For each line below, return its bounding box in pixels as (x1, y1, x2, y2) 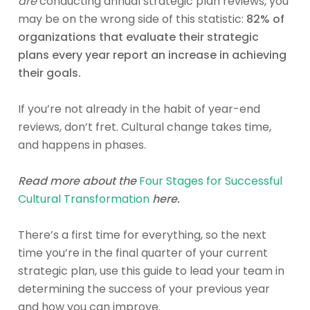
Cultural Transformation (18, 190, 149, 207)
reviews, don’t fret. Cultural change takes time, (18, 118, 271, 135)
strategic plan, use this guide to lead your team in (18, 262, 284, 279)
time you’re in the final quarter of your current (18, 244, 268, 261)
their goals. (18, 64, 84, 81)
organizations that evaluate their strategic (18, 28, 259, 45)
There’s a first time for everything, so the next (18, 226, 266, 243)
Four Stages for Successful (139, 172, 282, 189)
